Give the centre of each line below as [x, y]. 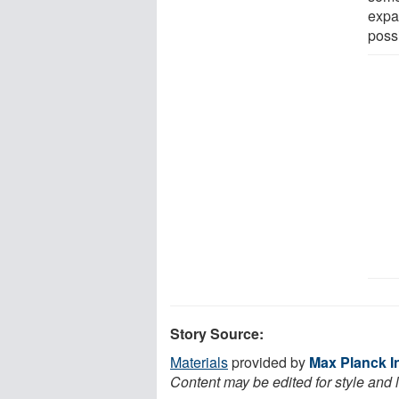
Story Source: [217, 333]
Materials [199, 362]
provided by [269, 362]
